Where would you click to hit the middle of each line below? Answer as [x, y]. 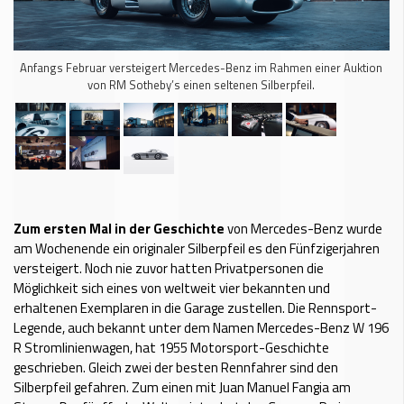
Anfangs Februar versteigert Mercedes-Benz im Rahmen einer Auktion [202, 67]
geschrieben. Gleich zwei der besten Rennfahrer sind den [176, 368]
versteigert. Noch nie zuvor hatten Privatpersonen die [169, 269]
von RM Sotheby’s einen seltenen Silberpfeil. [202, 84]
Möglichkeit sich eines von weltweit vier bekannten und [172, 289]
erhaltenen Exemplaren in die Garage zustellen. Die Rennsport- [195, 308]
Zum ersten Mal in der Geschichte [119, 229]
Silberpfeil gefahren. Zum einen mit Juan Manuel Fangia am [182, 388]
